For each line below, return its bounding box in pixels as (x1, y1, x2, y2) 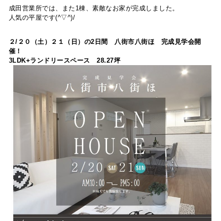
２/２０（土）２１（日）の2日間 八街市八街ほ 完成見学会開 (8, 38, 201, 45)
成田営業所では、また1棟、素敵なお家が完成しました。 (8, 4, 179, 12)
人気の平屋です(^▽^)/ (8, 14, 75, 21)
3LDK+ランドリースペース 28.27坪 (8, 57, 121, 64)
